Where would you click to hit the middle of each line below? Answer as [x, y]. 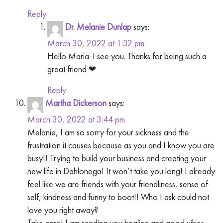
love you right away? [63, 210]
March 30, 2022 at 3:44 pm [76, 119]
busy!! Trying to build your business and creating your [117, 158]
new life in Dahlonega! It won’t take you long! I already [121, 171]
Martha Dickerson [76, 103]
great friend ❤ [72, 69]
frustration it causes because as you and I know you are [121, 145]
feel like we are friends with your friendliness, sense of [118, 184]
